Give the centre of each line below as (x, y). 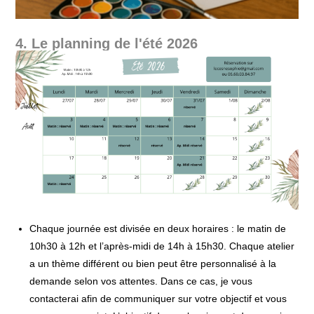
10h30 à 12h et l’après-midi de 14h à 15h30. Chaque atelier (162, 246)
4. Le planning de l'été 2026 (107, 44)
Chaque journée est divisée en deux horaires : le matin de (158, 229)
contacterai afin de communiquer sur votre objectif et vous (158, 299)
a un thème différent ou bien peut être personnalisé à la (153, 264)
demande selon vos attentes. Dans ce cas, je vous (141, 281)
